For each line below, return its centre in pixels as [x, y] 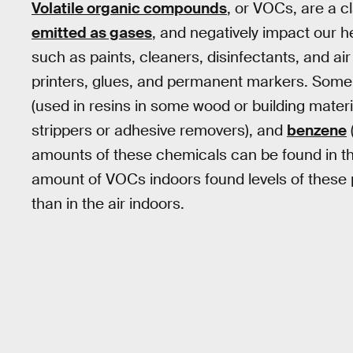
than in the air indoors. [108, 203]
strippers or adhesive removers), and [159, 130]
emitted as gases [92, 32]
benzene [317, 130]
